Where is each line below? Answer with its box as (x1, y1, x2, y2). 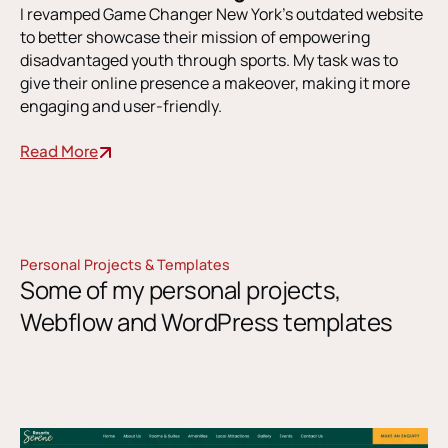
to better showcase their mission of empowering (20, 26, 370, 49)
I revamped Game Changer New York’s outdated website (20, 3, 423, 26)
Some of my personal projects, (20, 273, 341, 307)
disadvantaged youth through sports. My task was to (20, 49, 398, 72)
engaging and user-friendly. (20, 95, 222, 118)
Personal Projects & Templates (20, 255, 230, 275)
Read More (20, 140, 98, 160)
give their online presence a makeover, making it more (20, 72, 410, 95)
